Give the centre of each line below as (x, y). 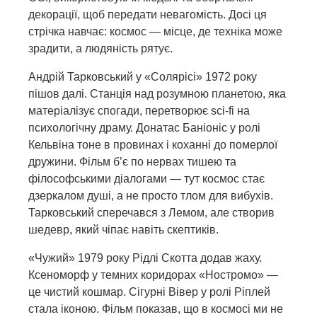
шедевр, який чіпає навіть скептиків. (123, 229)
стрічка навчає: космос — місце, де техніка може (155, 31)
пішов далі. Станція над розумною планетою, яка (157, 93)
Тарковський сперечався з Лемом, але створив (151, 212)
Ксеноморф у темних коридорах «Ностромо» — (153, 275)
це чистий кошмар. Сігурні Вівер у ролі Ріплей (149, 292)
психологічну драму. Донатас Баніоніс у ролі (144, 127)
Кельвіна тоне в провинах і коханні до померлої (153, 144)
